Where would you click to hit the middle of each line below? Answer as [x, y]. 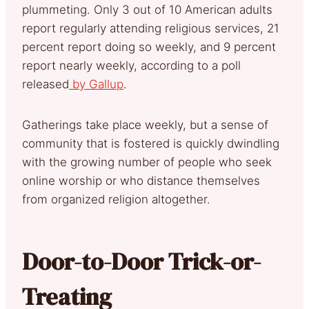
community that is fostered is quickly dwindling [151, 143]
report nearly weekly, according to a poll [131, 65]
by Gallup [96, 84]
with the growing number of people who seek [147, 162]
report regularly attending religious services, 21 [151, 28]
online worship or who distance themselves [141, 180]
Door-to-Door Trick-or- [141, 261]
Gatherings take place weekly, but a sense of [145, 124]
